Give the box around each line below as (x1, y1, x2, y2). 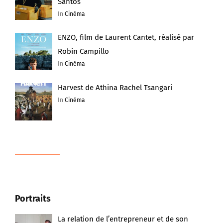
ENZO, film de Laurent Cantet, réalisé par (58, 33, 195, 42)
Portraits (15, 193, 51, 204)
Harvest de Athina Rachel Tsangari (58, 83, 173, 93)
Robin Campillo (58, 47, 110, 56)
